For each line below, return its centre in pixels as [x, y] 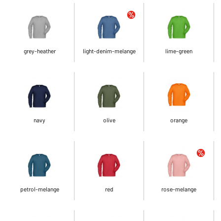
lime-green [179, 51]
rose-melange [179, 189]
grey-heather [39, 51]
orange [179, 120]
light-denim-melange [109, 51]
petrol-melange [39, 189]
